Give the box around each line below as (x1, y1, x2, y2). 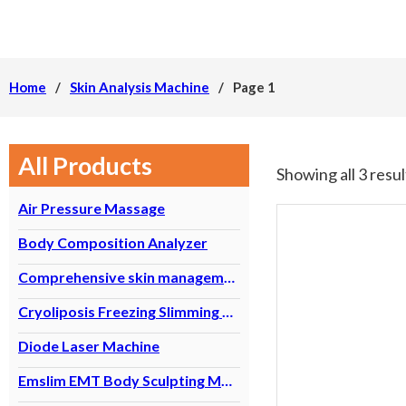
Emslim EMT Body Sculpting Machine (221, 372, 232, 389)
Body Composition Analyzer (18, 234, 208, 251)
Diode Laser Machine (18, 337, 159, 354)
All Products (18, 150, 152, 180)
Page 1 (233, 79, 275, 95)
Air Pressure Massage (18, 199, 165, 217)
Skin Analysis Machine (70, 79, 209, 95)
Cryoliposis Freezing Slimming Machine (222, 303, 233, 320)
